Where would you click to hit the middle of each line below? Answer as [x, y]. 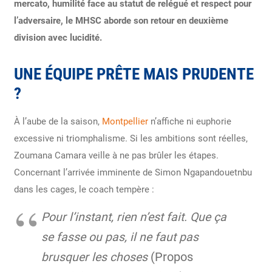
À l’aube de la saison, [58, 122]
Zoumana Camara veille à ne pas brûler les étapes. [116, 156]
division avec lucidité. [58, 38]
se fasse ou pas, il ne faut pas [120, 237]
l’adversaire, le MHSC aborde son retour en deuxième [121, 21]
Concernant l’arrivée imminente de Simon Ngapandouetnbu [133, 173]
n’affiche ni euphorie [189, 122]
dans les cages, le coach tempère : [84, 190]
